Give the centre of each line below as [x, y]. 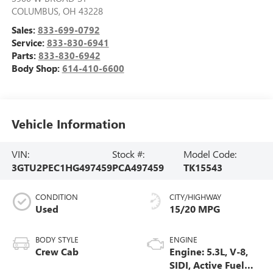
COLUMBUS [35, 11]
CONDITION [56, 196]
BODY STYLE [57, 239]
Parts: [25, 55]
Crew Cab [57, 251]
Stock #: [128, 154]
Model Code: [210, 154]
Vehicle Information [68, 124]
